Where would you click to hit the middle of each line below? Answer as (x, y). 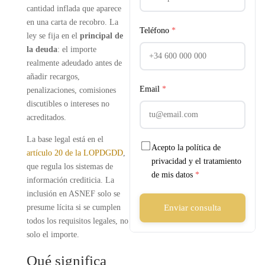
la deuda (42, 49)
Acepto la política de (186, 148)
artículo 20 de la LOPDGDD (75, 153)
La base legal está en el (65, 139)
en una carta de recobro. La (72, 22)
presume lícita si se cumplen (73, 207)
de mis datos (173, 175)
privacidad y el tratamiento (196, 161)
